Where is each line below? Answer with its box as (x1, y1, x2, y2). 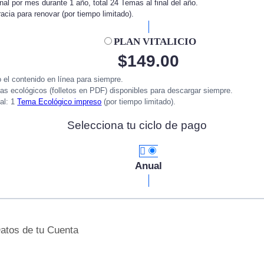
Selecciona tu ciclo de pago (67, 119, 207, 131)
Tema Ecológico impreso (17, 97, 102, 107)
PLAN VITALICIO (113, 36, 196, 48)
